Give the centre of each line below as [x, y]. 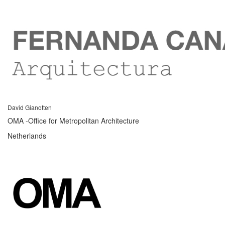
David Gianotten [30, 107]
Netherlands [27, 135]
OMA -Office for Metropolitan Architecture [73, 120]
